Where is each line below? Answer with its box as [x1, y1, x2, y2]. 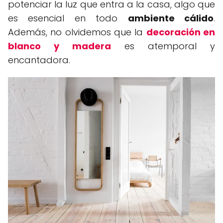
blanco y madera [8, 40, 111, 53]
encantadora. [8, 54, 70, 67]
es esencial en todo [8, 12, 128, 25]
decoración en [146, 26, 216, 39]
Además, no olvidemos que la [8, 26, 146, 39]
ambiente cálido [127, 12, 214, 25]
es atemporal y [111, 40, 215, 53]
